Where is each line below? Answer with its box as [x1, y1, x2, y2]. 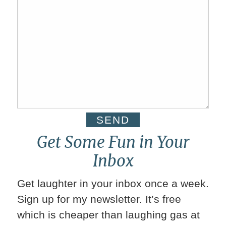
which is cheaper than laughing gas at [17, 208, 200, 220]
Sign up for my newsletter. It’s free [17, 193, 181, 205]
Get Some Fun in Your [36, 132, 190, 152]
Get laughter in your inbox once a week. [17, 177, 209, 189]
